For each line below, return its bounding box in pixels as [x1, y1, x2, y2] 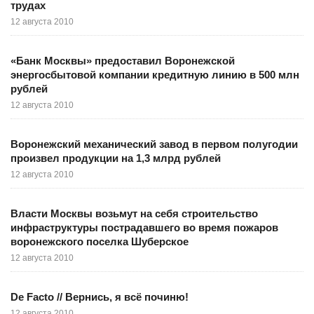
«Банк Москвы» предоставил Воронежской [11, 54, 235, 67]
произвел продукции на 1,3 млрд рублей [11, 151, 221, 164]
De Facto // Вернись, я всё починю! [11, 290, 189, 303]
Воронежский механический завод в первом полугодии [11, 137, 298, 150]
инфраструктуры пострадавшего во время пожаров [11, 221, 278, 233]
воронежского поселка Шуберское [11, 235, 189, 247]
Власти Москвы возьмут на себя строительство [11, 207, 258, 219]
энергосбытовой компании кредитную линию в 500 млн [11, 68, 299, 81]
